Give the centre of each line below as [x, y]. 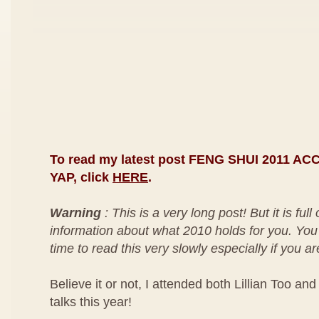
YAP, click [81, 177]
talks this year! [91, 302]
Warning [75, 213]
